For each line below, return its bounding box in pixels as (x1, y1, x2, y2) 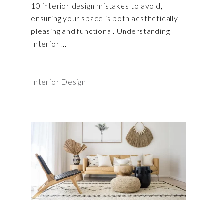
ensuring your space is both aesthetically (31, 14, 178, 23)
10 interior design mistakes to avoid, (31, 1, 163, 11)
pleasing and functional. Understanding (31, 26, 170, 36)
